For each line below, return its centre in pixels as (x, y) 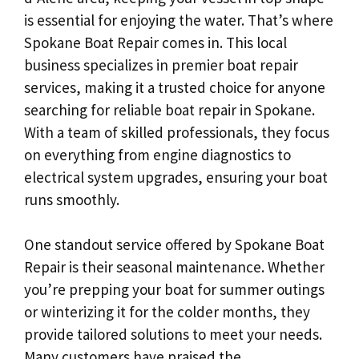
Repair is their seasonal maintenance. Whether (174, 267)
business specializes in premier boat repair (161, 65)
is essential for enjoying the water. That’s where (179, 20)
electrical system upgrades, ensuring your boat (176, 177)
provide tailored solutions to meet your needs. (173, 334)
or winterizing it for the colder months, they (167, 312)
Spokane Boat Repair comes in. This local (155, 42)
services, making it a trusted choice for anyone (175, 87)
